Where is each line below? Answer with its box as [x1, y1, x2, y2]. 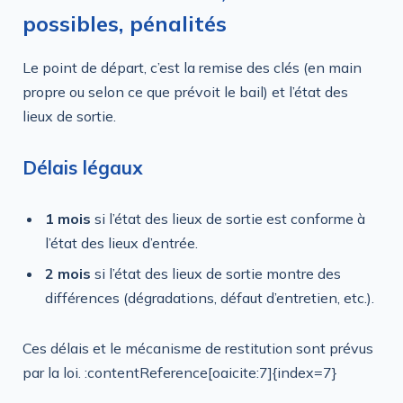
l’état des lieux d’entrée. [45, 233, 198, 252]
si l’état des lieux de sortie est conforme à [91, 209, 365, 228]
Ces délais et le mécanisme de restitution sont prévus [22, 338, 373, 357]
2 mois [45, 264, 91, 283]
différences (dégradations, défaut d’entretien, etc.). [45, 289, 374, 308]
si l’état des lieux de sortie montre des [91, 264, 341, 283]
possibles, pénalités [22, 10, 227, 38]
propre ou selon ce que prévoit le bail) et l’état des [22, 83, 348, 102]
